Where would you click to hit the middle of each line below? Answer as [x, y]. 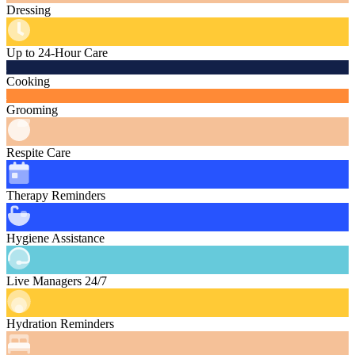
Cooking [28, 82]
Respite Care [38, 153]
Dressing [29, 10]
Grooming [32, 110]
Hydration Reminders [60, 324]
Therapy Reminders [56, 196]
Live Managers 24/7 [57, 281]
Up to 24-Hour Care [57, 53]
